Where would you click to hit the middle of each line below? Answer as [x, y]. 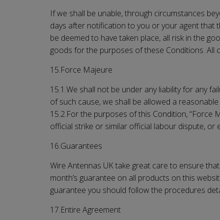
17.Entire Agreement [85, 209]
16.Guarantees [76, 146]
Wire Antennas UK [82, 165]
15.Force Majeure [81, 69]
